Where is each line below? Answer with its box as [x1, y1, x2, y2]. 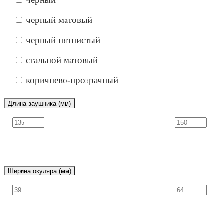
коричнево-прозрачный [26, 74, 118, 85]
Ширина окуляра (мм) [8, 167, 71, 175]
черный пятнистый [26, 34, 100, 45]
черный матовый [26, 14, 92, 25]
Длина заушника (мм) [8, 99, 71, 107]
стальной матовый [26, 54, 98, 65]
